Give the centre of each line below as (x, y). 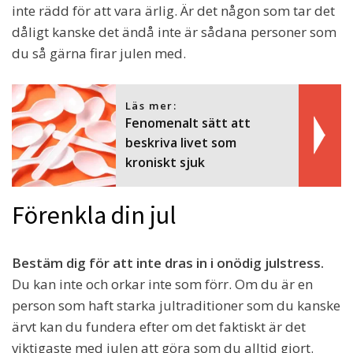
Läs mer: (151, 106)
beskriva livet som (180, 143)
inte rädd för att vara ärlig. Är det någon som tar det (173, 11)
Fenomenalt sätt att (188, 123)
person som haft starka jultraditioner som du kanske (176, 306)
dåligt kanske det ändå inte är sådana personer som (174, 32)
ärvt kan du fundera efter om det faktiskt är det (159, 327)
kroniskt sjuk (165, 163)
